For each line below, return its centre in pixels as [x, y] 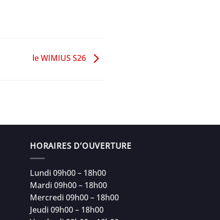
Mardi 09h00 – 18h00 [69, 185]
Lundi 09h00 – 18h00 [68, 173]
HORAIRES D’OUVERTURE [81, 146]
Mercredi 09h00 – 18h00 [74, 197]
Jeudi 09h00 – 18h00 [67, 209]
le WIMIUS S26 [60, 58]
